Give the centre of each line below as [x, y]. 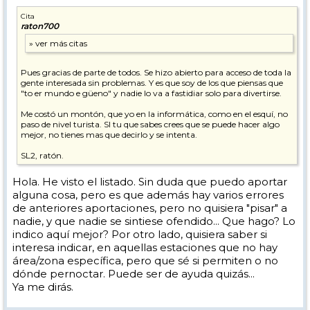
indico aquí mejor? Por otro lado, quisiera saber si [140, 234]
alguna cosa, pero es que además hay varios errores [148, 195]
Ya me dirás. [43, 287]
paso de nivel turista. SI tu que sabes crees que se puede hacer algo [150, 124]
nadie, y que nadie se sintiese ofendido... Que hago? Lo [154, 221]
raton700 [40, 26]
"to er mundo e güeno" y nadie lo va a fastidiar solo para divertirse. [151, 93]
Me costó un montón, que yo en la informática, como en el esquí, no [154, 114]
